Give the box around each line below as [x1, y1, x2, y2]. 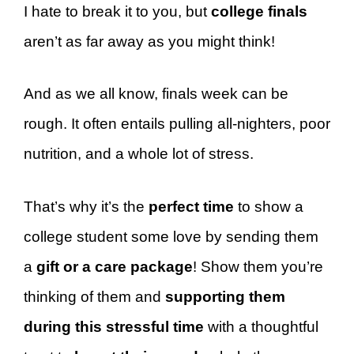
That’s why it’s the [24, 198, 149, 215]
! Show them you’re [193, 258, 323, 275]
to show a [234, 198, 303, 215]
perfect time [149, 198, 234, 215]
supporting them [161, 288, 285, 305]
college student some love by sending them [24, 228, 318, 245]
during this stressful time [24, 318, 204, 335]
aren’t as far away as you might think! [24, 32, 275, 50]
